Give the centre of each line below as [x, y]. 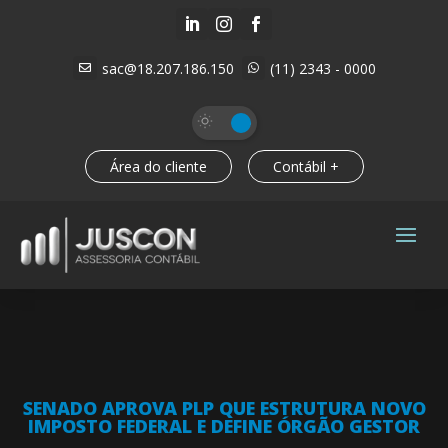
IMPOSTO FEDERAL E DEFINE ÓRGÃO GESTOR [224, 425]
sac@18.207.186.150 [167, 68]
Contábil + [305, 166]
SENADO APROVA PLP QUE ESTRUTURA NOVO [224, 407]
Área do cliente [158, 166]
